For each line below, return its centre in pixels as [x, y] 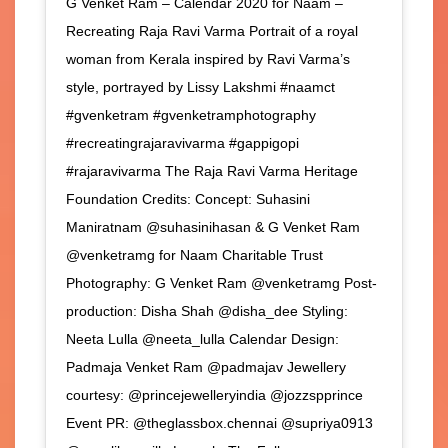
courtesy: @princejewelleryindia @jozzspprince [214, 395]
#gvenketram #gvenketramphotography [191, 115]
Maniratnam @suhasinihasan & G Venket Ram [213, 227]
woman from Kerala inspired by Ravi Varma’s [208, 59]
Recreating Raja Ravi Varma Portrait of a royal [212, 31]
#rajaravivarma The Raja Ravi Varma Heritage [212, 171]
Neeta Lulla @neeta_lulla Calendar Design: [202, 339]
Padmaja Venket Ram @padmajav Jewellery [206, 367]
